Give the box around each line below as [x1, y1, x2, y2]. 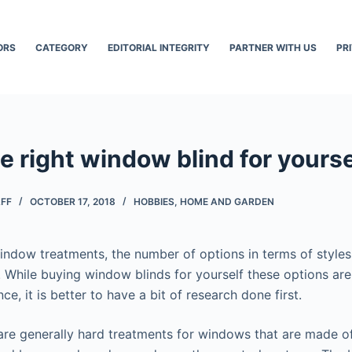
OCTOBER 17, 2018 [30, 195, 115, 207]
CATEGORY [35, 41, 88, 53]
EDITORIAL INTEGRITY [107, 41, 210, 53]
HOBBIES [134, 195, 174, 207]
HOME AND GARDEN [180, 195, 274, 207]
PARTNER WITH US [229, 41, 317, 53]
